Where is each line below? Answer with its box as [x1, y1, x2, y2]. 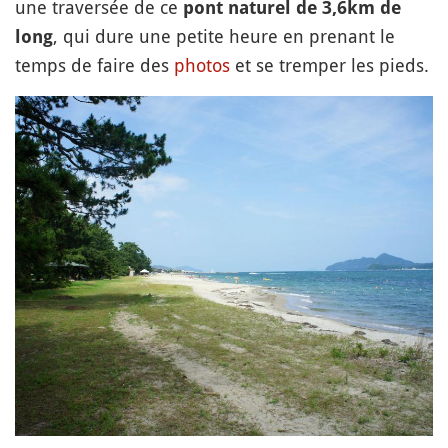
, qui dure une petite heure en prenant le [53, 24, 395, 48]
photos [174, 53, 230, 77]
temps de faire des [15, 53, 174, 77]
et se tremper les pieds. [230, 53, 429, 77]
